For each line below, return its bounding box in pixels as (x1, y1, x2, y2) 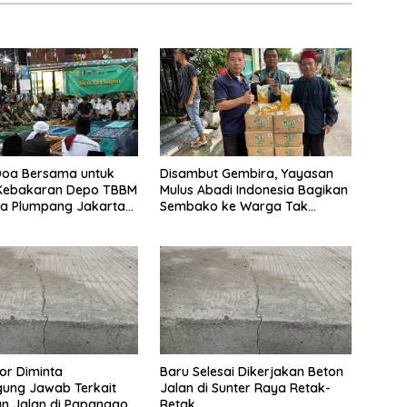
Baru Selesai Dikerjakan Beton (159, 363, 343, 381)
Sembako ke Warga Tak (159, 198, 308, 215)
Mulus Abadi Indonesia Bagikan (159, 182, 348, 199)
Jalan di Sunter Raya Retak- (159, 380, 212, 397)
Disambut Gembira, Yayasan (159, 165, 333, 183)
